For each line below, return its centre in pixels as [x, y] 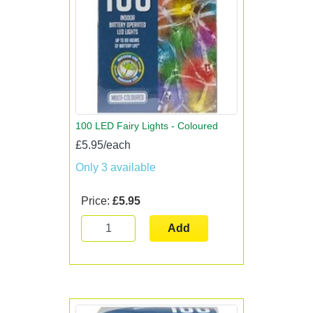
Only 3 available [116, 167]
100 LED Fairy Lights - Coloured [147, 125]
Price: [97, 201]
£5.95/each [103, 145]
